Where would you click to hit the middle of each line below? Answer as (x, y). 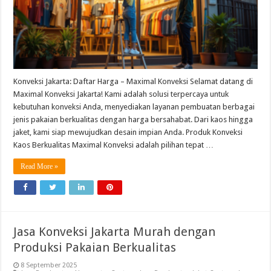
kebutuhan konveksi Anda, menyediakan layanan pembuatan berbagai (134, 107)
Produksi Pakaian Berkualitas (95, 248)
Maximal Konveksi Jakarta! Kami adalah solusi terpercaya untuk (121, 94)
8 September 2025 (49, 266)
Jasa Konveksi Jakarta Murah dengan (115, 232)
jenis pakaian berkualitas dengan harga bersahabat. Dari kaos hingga (133, 120)
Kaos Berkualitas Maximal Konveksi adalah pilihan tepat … (114, 145)
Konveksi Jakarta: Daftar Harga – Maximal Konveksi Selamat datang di (133, 82)
